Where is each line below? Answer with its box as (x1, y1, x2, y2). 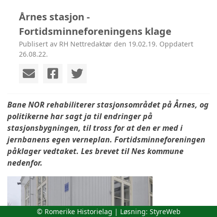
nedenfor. (7, 157, 43, 168)
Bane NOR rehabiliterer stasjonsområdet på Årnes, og (7, 99, 209, 110)
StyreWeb (149, 207, 181, 216)
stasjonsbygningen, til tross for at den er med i (7, 122, 183, 133)
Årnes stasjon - (19, 10, 90, 23)
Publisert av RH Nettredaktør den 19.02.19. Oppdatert (19, 39, 193, 48)
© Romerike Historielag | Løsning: (36, 207, 150, 216)
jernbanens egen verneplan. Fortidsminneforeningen (7, 134, 205, 145)
